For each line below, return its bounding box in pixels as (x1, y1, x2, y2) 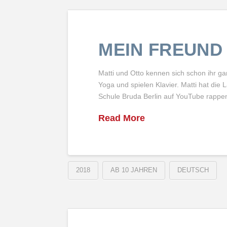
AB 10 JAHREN (110, 166, 158, 174)
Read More (98, 112, 145, 123)
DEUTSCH (177, 166, 209, 174)
